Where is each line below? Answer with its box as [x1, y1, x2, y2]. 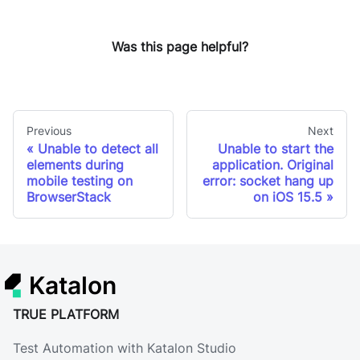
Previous [27, 123, 72, 137]
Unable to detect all [38, 140, 158, 157]
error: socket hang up [202, 172, 333, 189]
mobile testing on [27, 172, 133, 189]
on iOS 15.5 [253, 188, 322, 205]
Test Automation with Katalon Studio [13, 340, 236, 356]
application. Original [212, 156, 333, 173]
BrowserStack [27, 188, 111, 205]
